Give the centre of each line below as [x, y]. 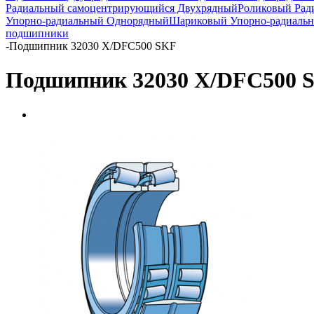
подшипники [37, 33]
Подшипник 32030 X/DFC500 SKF [93, 46]
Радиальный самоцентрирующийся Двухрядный [122, 8]
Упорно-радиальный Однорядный [87, 21]
